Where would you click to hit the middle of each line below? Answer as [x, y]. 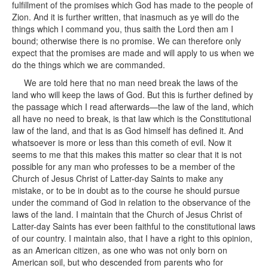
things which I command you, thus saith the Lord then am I [123, 29]
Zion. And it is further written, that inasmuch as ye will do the [126, 17]
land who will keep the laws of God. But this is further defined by [133, 95]
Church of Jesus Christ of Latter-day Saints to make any [118, 178]
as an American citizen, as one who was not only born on [120, 250]
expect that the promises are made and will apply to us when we [133, 53]
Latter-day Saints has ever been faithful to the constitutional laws [134, 226]
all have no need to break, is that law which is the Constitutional [132, 118]
